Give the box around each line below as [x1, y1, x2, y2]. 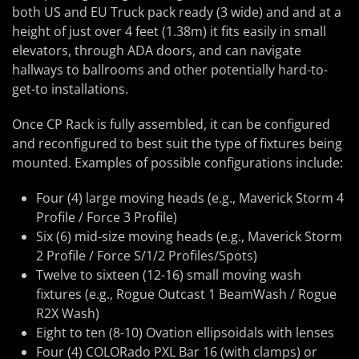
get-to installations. [12, 80, 128, 99]
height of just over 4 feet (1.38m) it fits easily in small [12, 22, 326, 41]
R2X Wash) [36, 305, 99, 323]
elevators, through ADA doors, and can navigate [12, 42, 301, 60]
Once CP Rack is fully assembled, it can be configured [12, 115, 330, 134]
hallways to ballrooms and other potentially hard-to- [12, 61, 328, 79]
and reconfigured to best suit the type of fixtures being [12, 135, 342, 153]
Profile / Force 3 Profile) [36, 208, 177, 227]
